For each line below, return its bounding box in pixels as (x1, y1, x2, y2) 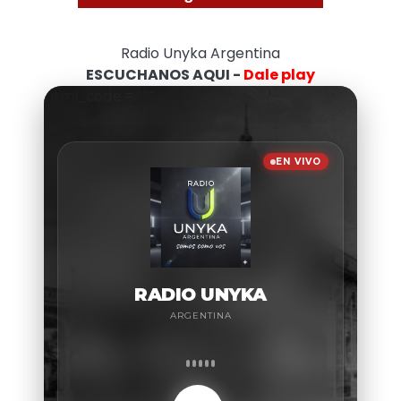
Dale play (243, 64, 315, 85)
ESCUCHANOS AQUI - (86, 64, 243, 85)
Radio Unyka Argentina (121, 42, 280, 64)
